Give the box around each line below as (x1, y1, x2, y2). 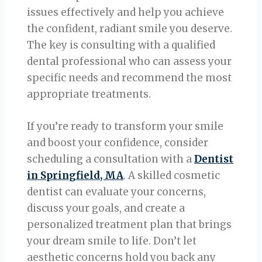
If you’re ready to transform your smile (27, 120, 224, 133)
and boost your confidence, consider (27, 136, 209, 150)
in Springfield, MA (27, 169, 124, 182)
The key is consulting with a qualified (27, 39, 216, 52)
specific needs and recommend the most (27, 71, 232, 85)
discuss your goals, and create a (27, 202, 185, 215)
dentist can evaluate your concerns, (27, 185, 206, 199)
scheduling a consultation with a (27, 153, 195, 166)
